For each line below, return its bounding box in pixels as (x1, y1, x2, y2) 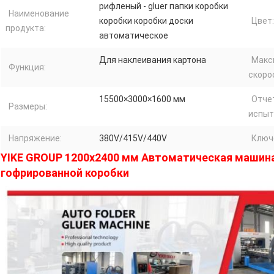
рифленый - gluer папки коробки (99, 1, 228, 12)
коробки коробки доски (99, 16, 193, 26)
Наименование (9, 9, 69, 19)
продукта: (6, 23, 46, 34)
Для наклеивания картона (99, 55, 206, 65)
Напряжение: (9, 133, 62, 144)
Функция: (9, 62, 46, 73)
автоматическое (99, 31, 168, 41)
